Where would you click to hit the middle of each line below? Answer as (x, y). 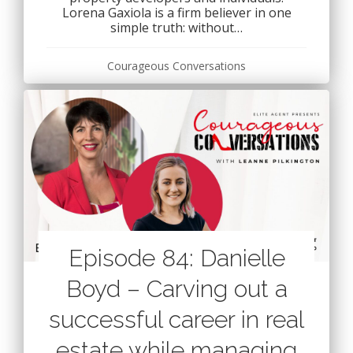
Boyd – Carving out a (176, 289)
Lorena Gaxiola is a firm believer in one (176, 13)
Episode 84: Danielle (176, 258)
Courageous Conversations (176, 66)
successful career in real (176, 320)
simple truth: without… (176, 28)
